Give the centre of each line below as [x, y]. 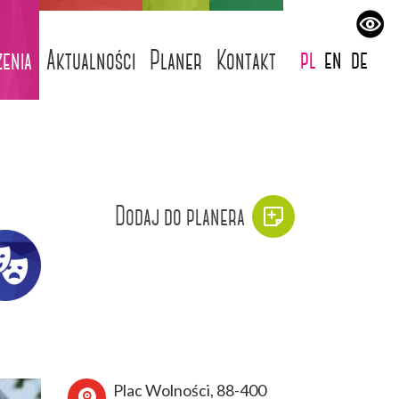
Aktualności [90, 61]
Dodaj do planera [180, 216]
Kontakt [246, 61]
